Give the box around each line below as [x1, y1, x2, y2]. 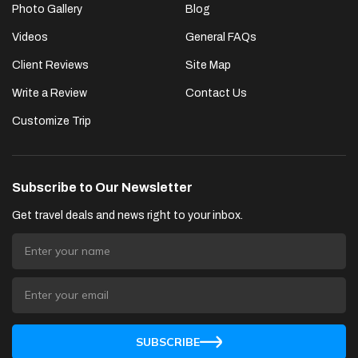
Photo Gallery [12, 2, 82, 15]
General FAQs [185, 30, 257, 43]
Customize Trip [12, 114, 91, 127]
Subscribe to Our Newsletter [12, 180, 193, 194]
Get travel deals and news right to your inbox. [12, 209, 243, 221]
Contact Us [185, 86, 247, 99]
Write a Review [12, 86, 87, 99]
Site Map [185, 58, 231, 71]
